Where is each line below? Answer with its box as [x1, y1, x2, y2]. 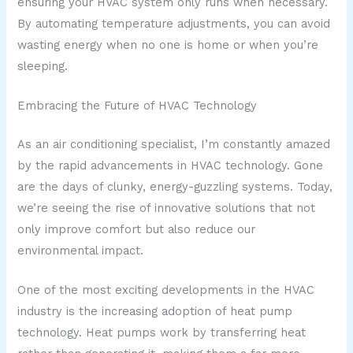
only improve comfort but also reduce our [17, 222, 256, 237]
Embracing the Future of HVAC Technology [17, 98, 258, 113]
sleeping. [17, 58, 69, 73]
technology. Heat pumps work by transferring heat [17, 325, 307, 340]
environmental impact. [17, 243, 144, 258]
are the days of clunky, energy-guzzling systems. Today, [17, 180, 333, 195]
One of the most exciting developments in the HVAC [17, 283, 315, 298]
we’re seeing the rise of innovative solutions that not [17, 201, 316, 216]
